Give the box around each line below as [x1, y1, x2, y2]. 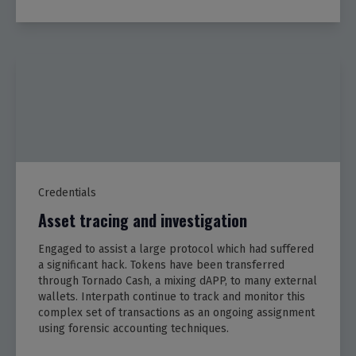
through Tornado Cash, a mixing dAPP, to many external [38, 273, 317, 288]
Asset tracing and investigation [38, 207, 247, 232]
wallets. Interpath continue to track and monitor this [38, 289, 305, 304]
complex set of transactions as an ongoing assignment [38, 305, 315, 319]
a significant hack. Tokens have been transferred [38, 257, 284, 272]
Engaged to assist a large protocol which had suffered [38, 242, 314, 256]
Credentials [38, 185, 96, 199]
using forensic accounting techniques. [38, 321, 229, 335]
